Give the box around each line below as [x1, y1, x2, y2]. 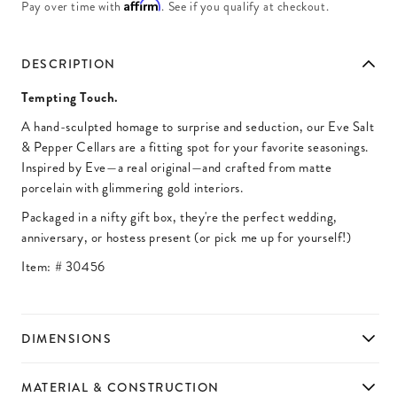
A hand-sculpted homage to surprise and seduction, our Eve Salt [21, 117, 375, 136]
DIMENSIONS [21, 330, 112, 347]
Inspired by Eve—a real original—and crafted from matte [21, 158, 332, 177]
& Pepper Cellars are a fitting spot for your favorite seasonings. [21, 137, 370, 157]
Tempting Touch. [21, 88, 119, 107]
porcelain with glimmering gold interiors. [21, 178, 244, 198]
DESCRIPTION [21, 55, 116, 73]
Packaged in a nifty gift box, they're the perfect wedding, [21, 207, 338, 227]
